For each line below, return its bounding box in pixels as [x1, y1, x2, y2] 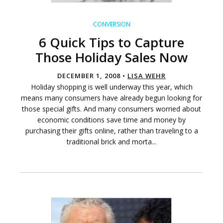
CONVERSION [93, 20, 130, 29]
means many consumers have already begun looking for [21, 93, 202, 103]
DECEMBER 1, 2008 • [57, 71, 127, 81]
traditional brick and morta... [67, 137, 156, 147]
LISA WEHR [127, 71, 166, 81]
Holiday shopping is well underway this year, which [30, 82, 193, 92]
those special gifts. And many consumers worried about [22, 104, 201, 114]
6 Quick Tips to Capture [39, 33, 184, 52]
